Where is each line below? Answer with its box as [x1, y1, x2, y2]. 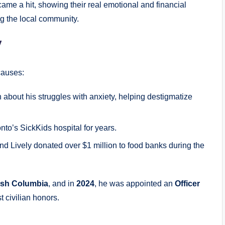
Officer [175, 179, 200, 188]
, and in [48, 179, 76, 188]
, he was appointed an [94, 179, 175, 188]
